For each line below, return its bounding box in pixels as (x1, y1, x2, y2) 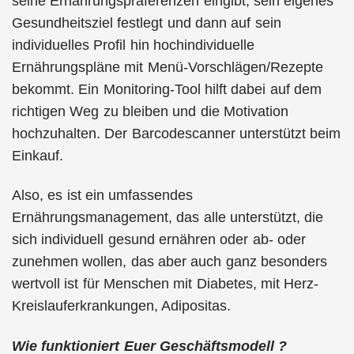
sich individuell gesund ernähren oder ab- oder (12, 232, 306, 247)
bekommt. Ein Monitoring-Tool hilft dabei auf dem (12, 81, 322, 97)
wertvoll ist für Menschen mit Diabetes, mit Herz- (12, 276, 319, 292)
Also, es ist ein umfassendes (12, 187, 194, 203)
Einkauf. (12, 147, 63, 164)
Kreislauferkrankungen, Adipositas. (12, 298, 232, 314)
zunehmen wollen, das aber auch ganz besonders (12, 254, 327, 269)
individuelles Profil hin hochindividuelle (12, 36, 254, 53)
